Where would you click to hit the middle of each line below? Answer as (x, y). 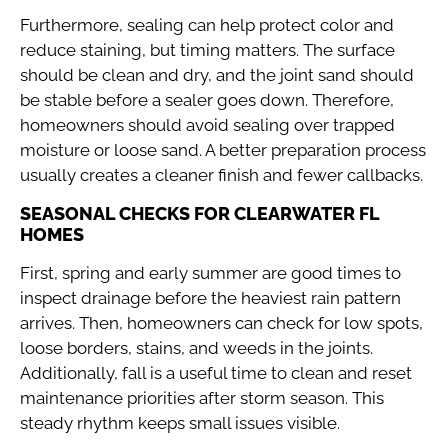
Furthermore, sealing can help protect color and (207, 25)
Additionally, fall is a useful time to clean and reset (216, 372)
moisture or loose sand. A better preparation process (223, 150)
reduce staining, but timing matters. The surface (207, 50)
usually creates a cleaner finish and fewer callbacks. (221, 175)
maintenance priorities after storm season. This (202, 397)
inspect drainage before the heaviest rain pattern (210, 297)
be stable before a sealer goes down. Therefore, (207, 100)
